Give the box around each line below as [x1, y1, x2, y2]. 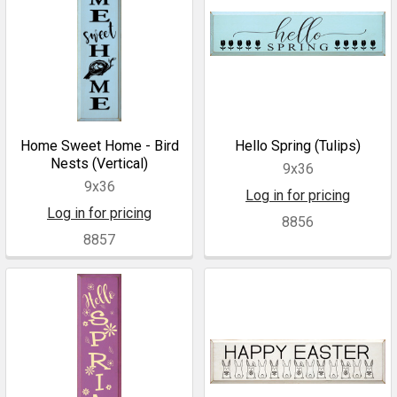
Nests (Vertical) [51, 155, 148, 172]
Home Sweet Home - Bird [19, 137, 179, 154]
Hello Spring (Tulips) [235, 137, 361, 154]
